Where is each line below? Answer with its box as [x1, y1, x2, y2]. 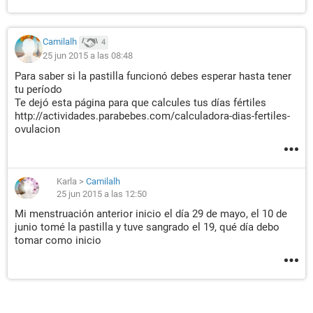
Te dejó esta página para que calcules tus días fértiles [15, 96, 266, 109]
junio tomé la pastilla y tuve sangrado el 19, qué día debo [15, 221, 279, 233]
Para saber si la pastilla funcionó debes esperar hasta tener [15, 70, 291, 82]
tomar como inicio [15, 234, 101, 247]
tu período [15, 83, 62, 96]
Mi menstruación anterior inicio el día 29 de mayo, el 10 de [15, 208, 287, 220]
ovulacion [15, 123, 60, 136]
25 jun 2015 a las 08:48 [43, 50, 133, 61]
